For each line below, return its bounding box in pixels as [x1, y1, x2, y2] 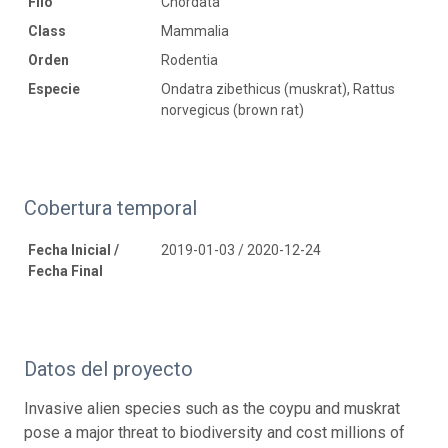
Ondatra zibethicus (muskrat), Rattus [161, 80, 395, 97]
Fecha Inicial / [28, 241, 119, 258]
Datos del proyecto [24, 356, 193, 381]
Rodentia [161, 51, 218, 68]
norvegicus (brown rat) [161, 101, 304, 118]
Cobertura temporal [24, 195, 197, 220]
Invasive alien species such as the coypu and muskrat [24, 398, 400, 418]
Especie [28, 80, 80, 97]
